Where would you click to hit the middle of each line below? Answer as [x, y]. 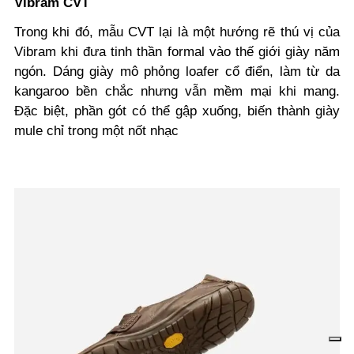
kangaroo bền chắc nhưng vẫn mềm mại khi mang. [177, 91]
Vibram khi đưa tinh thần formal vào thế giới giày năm [177, 51]
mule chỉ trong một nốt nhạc [96, 130]
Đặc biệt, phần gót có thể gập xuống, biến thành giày [177, 111]
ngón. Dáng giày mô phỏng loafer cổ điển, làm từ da [177, 71]
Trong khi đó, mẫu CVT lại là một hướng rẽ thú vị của [177, 32]
